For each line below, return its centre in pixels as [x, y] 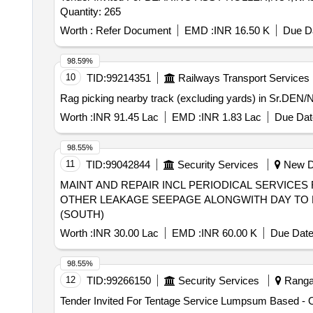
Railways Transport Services [243, 78]
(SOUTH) [82, 214]
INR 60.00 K [229, 233]
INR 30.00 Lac [125, 233]
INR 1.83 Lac [231, 117]
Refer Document [132, 30]
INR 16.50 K [241, 30]
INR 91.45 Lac [125, 117]
